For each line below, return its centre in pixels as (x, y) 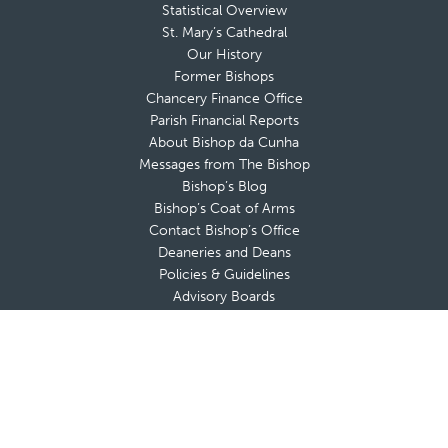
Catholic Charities (224, 432)
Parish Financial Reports (224, 121)
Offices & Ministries (224, 409)
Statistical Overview (224, 11)
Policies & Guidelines (224, 275)
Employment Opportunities (224, 363)
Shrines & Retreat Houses (224, 319)
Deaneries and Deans (224, 253)
